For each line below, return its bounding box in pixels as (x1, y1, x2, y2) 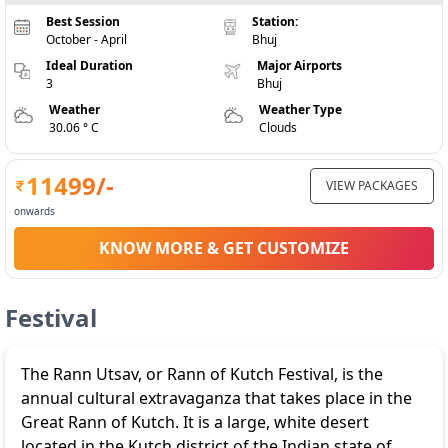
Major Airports (256, 57, 342, 74)
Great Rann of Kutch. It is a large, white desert (21, 411, 369, 433)
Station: (252, 13, 299, 30)
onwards (14, 204, 55, 218)
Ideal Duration (45, 57, 133, 74)
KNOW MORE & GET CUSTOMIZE (99, 237, 349, 259)
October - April (46, 31, 128, 48)
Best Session (46, 13, 121, 30)
